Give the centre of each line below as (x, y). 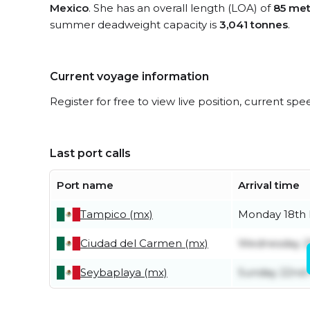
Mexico (69, 8)
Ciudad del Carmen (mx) (144, 243)
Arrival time (269, 185)
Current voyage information (129, 76)
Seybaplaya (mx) (124, 272)
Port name (85, 185)
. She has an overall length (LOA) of (181, 8)
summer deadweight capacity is (135, 25)
